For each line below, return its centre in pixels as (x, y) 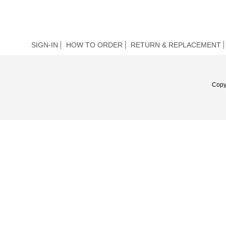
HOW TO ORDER (94, 45)
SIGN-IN (45, 45)
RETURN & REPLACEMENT (176, 45)
